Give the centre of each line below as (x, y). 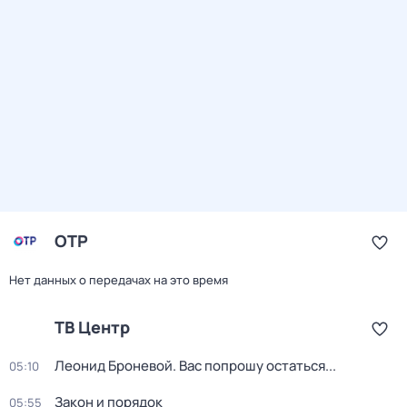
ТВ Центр (92, 327)
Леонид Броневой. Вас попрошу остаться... (195, 366)
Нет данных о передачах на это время (119, 280)
